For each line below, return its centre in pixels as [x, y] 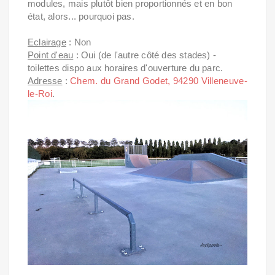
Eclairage [47, 42]
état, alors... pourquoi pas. [81, 16]
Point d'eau [51, 55]
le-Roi [40, 94]
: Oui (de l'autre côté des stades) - [145, 55]
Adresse [45, 81]
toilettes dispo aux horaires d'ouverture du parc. [126, 68]
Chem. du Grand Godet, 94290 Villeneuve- [159, 81]
